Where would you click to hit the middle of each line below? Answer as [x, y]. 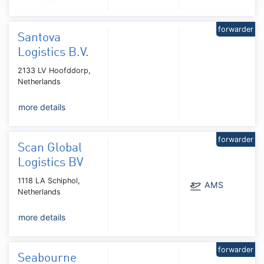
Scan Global [50, 148]
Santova [39, 38]
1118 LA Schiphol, [49, 180]
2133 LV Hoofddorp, [54, 70]
